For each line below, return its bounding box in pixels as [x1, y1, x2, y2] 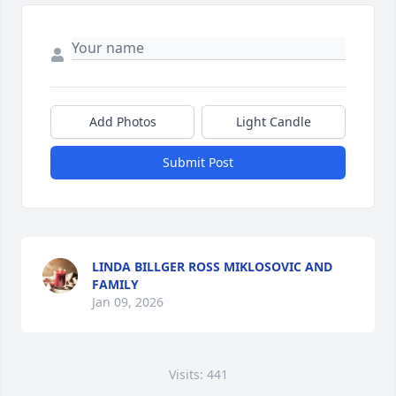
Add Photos [88, 113, 156, 131]
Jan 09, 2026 [92, 293, 164, 311]
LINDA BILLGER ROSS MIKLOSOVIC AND [92, 258, 332, 276]
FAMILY [92, 276, 139, 293]
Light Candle [236, 113, 311, 131]
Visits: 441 [168, 366, 228, 384]
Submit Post [163, 154, 233, 171]
